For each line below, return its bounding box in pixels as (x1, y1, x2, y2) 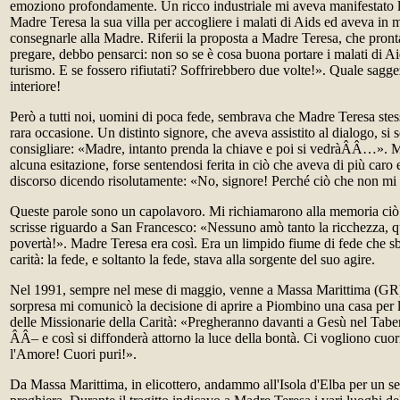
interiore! (10, 79, 61, 94)
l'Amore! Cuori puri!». (10, 346, 137, 362)
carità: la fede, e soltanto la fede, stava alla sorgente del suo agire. (10, 252, 375, 267)
